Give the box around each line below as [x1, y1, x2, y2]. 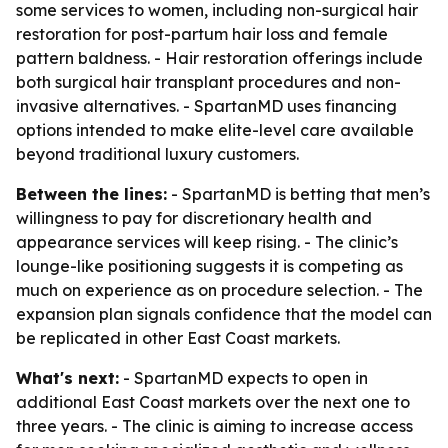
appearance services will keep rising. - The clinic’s [16, 232, 398, 252]
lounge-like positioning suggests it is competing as [16, 256, 403, 276]
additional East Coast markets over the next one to [16, 392, 410, 412]
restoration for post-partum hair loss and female [16, 24, 388, 44]
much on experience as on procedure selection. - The [16, 280, 423, 300]
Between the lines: [16, 184, 167, 204]
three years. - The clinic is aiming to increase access [16, 416, 413, 436]
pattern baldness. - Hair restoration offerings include [16, 48, 423, 68]
